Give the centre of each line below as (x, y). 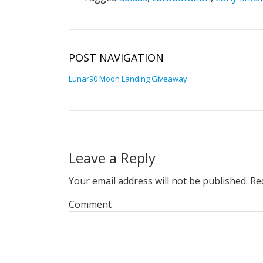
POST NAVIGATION (116, 58)
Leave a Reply (112, 158)
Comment (90, 204)
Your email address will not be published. (158, 181)
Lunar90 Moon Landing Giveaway (128, 79)
